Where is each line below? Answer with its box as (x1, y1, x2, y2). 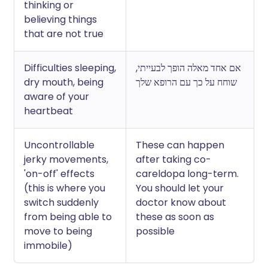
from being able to (24, 210, 112, 224)
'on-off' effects (24, 167, 95, 181)
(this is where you (24, 181, 105, 195)
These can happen (136, 138, 224, 152)
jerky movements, (24, 153, 108, 166)
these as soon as (136, 210, 214, 224)
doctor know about (136, 196, 226, 209)
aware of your (24, 90, 89, 103)
